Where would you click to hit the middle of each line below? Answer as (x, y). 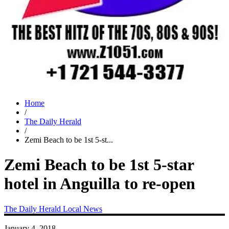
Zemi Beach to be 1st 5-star (99, 165)
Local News (83, 209)
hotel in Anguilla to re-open (100, 184)
